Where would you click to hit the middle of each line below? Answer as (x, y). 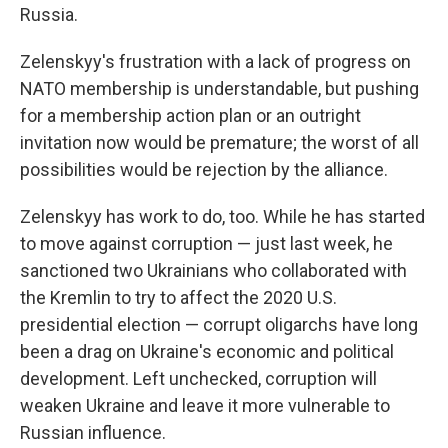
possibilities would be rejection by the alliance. (204, 169)
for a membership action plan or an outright (190, 115)
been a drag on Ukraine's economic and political (207, 351)
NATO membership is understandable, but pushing (219, 88)
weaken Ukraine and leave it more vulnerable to (205, 405)
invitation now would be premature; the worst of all (219, 142)
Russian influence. (93, 432)
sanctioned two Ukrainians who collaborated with (213, 270)
